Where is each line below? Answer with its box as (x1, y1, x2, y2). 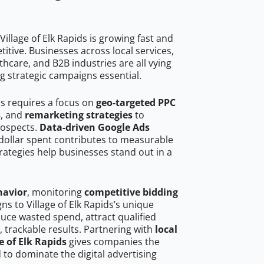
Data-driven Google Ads (39, 121, 150, 134)
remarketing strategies (25, 108, 133, 122)
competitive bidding (84, 186, 178, 199)
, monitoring (27, 186, 84, 199)
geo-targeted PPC (96, 96, 176, 110)
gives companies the (67, 235, 160, 249)
